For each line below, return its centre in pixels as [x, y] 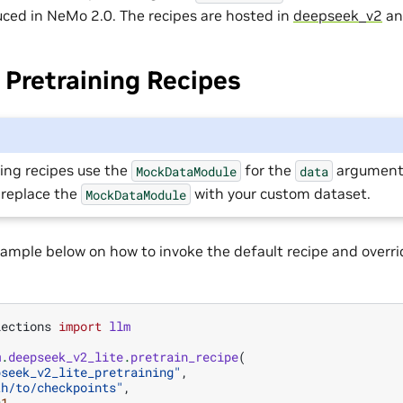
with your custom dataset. [281, 194]
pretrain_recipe [184, 356]
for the [269, 170]
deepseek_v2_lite [66, 356]
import [80, 326]
